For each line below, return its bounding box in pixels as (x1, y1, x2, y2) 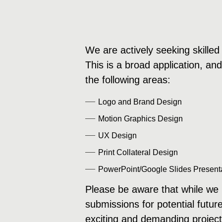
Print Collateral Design (98, 148, 178, 157)
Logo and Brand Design (98, 98, 182, 106)
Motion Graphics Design (98, 114, 183, 123)
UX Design (98, 131, 137, 140)
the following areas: (85, 74, 170, 85)
